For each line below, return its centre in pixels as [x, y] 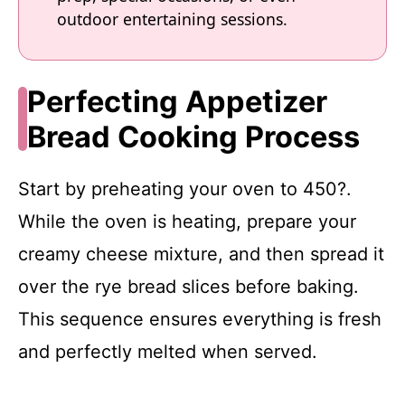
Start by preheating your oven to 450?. [185, 188]
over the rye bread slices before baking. [188, 286]
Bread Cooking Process [193, 137]
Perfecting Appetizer [177, 101]
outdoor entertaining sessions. [172, 19]
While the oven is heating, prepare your [187, 221]
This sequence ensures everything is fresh [200, 319]
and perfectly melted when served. [168, 351]
